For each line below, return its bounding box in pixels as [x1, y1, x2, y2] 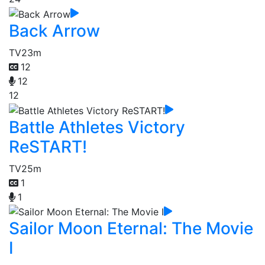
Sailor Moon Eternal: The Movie [9, 218, 253, 239]
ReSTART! [9, 136, 87, 157]
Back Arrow [9, 21, 100, 41]
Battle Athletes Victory [9, 117, 185, 137]
